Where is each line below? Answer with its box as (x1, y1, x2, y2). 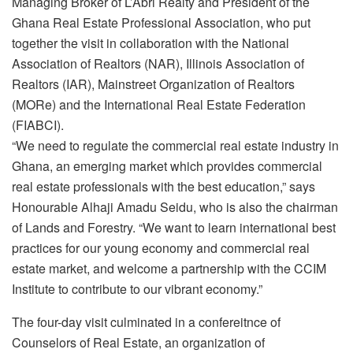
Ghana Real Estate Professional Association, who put (12, 13, 310, 32)
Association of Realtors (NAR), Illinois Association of (12, 54, 304, 72)
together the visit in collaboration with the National (12, 33, 289, 52)
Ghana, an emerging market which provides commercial (12, 156, 322, 175)
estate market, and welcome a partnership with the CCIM (12, 258, 326, 277)
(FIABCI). (12, 115, 64, 134)
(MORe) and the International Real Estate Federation (12, 95, 306, 113)
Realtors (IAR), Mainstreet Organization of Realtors (12, 74, 295, 93)
